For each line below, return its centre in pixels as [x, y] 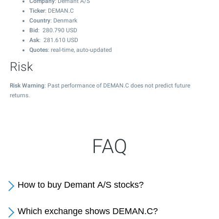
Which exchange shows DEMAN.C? [88, 211]
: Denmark [64, 21]
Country [40, 21]
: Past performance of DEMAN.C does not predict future [117, 86]
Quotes [39, 50]
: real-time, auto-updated [80, 50]
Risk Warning [27, 86]
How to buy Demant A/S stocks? [81, 185]
